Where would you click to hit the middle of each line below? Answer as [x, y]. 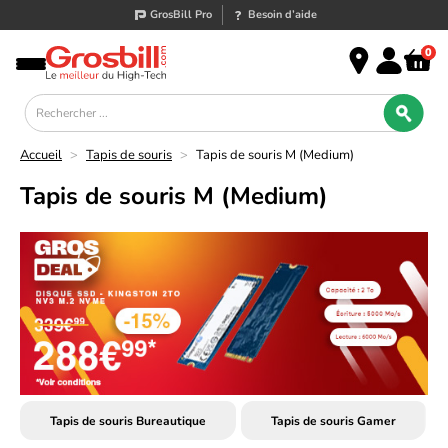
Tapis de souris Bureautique [128, 420]
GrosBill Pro [181, 14]
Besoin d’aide [283, 14]
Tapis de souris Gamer [333, 420]
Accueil [41, 155]
